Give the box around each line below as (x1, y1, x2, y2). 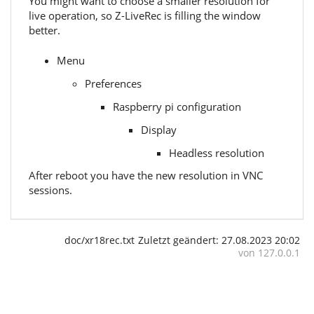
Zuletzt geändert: (138, 234, 221, 247)
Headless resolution (169, 146, 264, 161)
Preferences (85, 76, 142, 91)
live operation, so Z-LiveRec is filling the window (29, 8, 261, 22)
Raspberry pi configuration (113, 100, 241, 114)
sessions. (29, 182, 72, 197)
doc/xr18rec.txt (64, 234, 135, 247)
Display (141, 123, 177, 137)
